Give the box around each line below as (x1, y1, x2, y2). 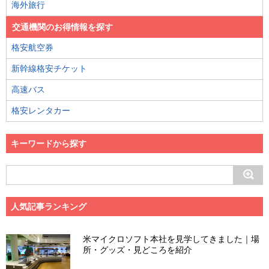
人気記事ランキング (11, 201, 86, 211)
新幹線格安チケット (11, 63, 87, 73)
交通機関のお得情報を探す (12, 22, 113, 32)
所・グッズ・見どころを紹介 (83, 244, 193, 255)
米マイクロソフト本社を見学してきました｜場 (83, 234, 260, 244)
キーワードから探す (11, 138, 86, 148)
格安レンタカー (11, 105, 70, 115)
